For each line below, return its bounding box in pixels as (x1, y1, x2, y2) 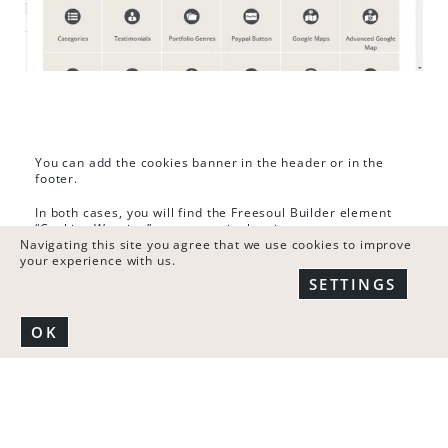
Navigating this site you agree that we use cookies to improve (20, 236, 412, 252)
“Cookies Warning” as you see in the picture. (35, 220, 316, 236)
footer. (35, 170, 78, 187)
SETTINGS (308, 274, 397, 294)
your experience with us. (20, 252, 176, 268)
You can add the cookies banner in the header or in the (35, 154, 384, 171)
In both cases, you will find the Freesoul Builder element (35, 204, 392, 220)
